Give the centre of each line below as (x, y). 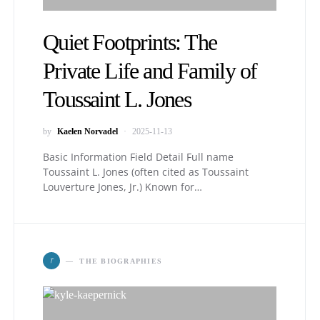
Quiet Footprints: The (130, 42)
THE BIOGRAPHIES (121, 261)
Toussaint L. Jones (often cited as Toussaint (146, 172)
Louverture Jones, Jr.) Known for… (122, 187)
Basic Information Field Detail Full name (138, 157)
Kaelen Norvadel (87, 131)
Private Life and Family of (150, 71)
